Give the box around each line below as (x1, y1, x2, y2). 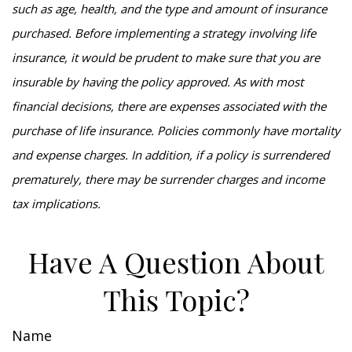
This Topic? (102, 280, 250, 318)
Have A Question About (28, 243, 324, 280)
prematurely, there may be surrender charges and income (12, 171, 324, 187)
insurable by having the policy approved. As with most (12, 74, 303, 90)
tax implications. (12, 196, 101, 211)
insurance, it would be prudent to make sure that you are (12, 49, 320, 65)
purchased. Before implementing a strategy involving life (12, 25, 316, 41)
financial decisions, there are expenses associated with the (12, 98, 326, 114)
